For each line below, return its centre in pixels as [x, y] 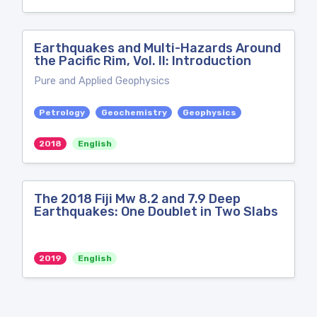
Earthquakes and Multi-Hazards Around [157, 48]
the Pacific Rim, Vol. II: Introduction [143, 61]
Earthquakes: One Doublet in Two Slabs [156, 212]
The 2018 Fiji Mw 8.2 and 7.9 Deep [137, 199]
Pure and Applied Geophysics [102, 81]
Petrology [62, 113]
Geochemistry [134, 113]
